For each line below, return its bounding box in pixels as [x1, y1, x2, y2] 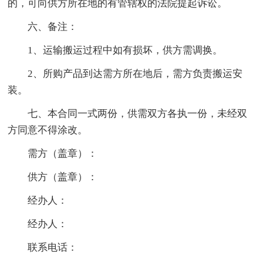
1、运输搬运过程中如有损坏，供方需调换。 [28, 45, 223, 56]
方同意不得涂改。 [8, 124, 88, 136]
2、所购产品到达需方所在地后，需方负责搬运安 [28, 68, 243, 80]
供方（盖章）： [28, 171, 98, 183]
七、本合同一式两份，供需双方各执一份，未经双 [28, 108, 248, 120]
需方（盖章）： [28, 148, 98, 160]
